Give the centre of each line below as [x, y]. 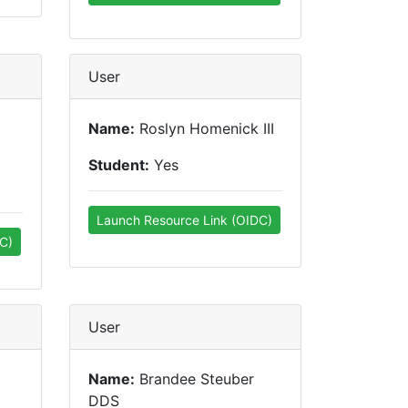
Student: [119, 165]
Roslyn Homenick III [204, 128]
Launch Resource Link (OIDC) [184, 220]
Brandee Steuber [194, 379]
